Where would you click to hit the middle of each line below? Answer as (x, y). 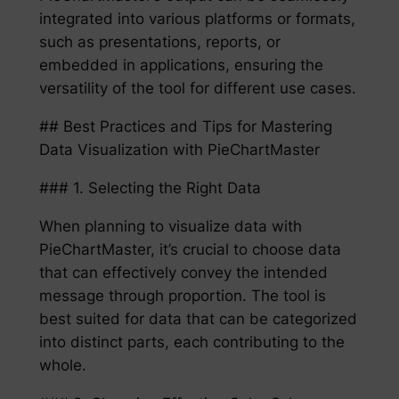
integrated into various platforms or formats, (197, 19)
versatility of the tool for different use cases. (197, 89)
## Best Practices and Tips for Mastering (185, 127)
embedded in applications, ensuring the (181, 65)
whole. (62, 365)
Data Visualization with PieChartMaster (179, 150)
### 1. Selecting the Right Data (150, 188)
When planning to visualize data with (170, 226)
